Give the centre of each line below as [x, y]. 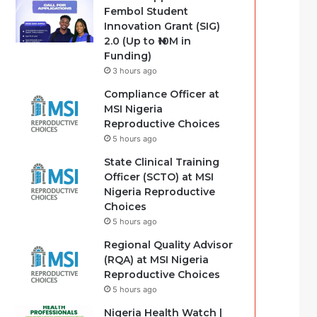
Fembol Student [146, 11]
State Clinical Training [162, 162]
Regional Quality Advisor [169, 245]
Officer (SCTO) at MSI [159, 177]
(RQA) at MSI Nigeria [157, 260]
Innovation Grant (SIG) [162, 26]
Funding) [128, 56]
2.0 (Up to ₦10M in [148, 41]
